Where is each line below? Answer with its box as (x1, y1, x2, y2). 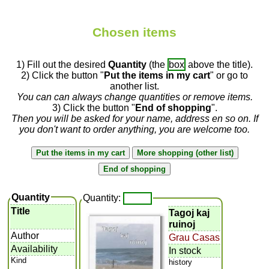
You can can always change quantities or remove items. (16, 91, 253, 102)
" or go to (210, 70, 248, 80)
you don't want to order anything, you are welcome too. (19, 124, 250, 134)
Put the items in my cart (104, 70, 210, 80)
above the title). (186, 59, 253, 70)
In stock (169, 245, 202, 256)
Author (11, 230, 40, 241)
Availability (11, 243, 58, 254)
